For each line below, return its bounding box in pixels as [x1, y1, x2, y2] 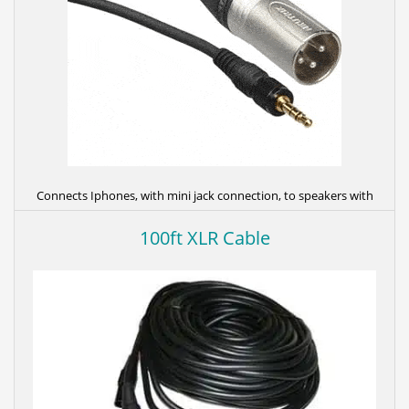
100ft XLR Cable [139, 225, 270, 251]
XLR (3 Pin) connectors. [142, 209, 267, 226]
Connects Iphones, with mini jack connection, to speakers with [36, 187, 373, 204]
